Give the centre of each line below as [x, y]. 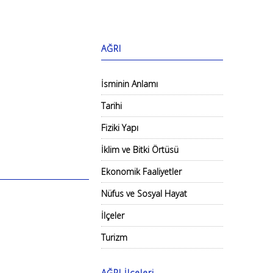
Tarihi [112, 106]
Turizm [114, 237]
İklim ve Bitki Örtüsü [140, 150]
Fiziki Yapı [120, 128]
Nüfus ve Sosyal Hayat [144, 193]
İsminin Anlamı [129, 84]
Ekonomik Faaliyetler [141, 172]
